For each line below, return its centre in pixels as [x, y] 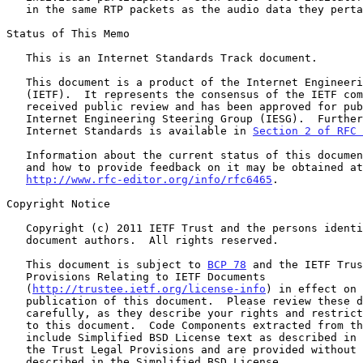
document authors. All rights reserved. [16, 240]
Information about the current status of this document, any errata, [16, 155]
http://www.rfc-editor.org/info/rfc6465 [149, 179]
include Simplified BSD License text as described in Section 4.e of [16, 337]
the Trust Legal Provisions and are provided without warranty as [16, 349]
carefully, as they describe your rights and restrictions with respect [16, 313]
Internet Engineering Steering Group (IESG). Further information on [16, 118]
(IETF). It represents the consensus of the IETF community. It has [16, 94]
